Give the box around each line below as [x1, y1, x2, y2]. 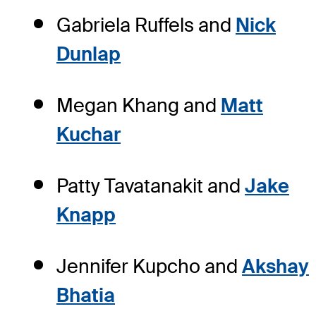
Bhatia [56, 282, 115, 308]
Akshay [242, 253, 309, 279]
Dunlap [56, 41, 121, 66]
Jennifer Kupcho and [56, 253, 242, 279]
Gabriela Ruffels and [56, 12, 236, 37]
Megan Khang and [56, 92, 221, 118]
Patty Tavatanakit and [56, 173, 245, 198]
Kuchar [56, 121, 121, 147]
